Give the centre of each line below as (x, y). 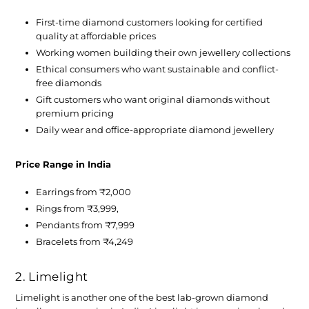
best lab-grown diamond (212, 297)
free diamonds (69, 83)
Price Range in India (63, 165)
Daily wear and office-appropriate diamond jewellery (155, 130)
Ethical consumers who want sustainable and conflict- (158, 69)
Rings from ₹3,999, (79, 209)
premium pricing (75, 113)
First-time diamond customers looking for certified (150, 22)
